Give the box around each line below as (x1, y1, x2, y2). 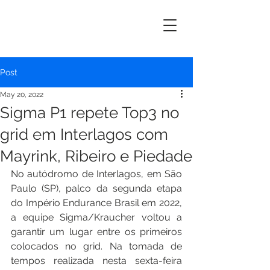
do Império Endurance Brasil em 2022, (11, 197, 182, 209)
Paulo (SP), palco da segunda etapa (11, 183, 182, 194)
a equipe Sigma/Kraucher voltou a (11, 212, 182, 223)
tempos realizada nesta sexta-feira (11, 255, 182, 266)
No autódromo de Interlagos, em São (11, 168, 182, 180)
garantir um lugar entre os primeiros (11, 226, 182, 237)
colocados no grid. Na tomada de (11, 240, 182, 252)
